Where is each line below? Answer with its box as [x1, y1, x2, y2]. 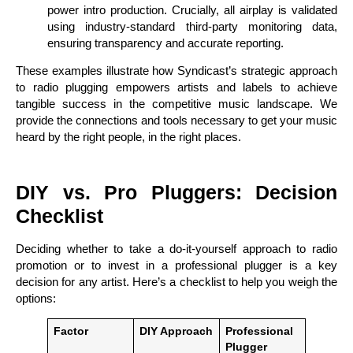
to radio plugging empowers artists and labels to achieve [16, 80, 337, 95]
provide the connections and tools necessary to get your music [16, 113, 337, 128]
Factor [53, 325, 88, 337]
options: [16, 291, 56, 305]
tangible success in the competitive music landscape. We [16, 97, 337, 111]
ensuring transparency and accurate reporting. [47, 35, 284, 50]
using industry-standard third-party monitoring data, [47, 19, 337, 33]
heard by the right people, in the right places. [16, 130, 241, 144]
